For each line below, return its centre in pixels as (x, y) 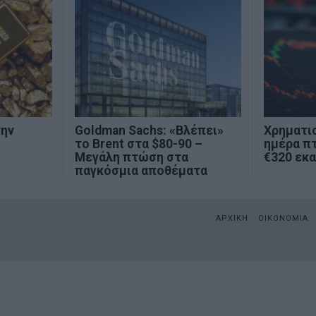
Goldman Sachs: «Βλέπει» (150, 131)
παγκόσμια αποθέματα (141, 171)
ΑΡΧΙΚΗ (232, 219)
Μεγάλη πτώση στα (132, 158)
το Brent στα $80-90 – (139, 144)
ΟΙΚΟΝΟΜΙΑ (283, 219)
